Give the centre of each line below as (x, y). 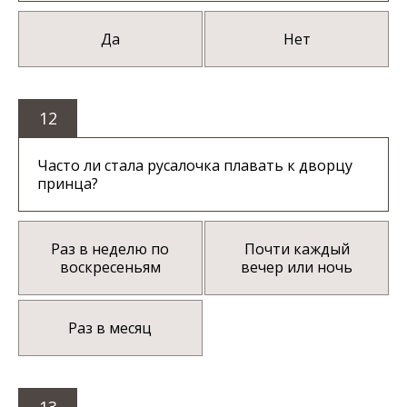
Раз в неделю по (110, 249)
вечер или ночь (297, 268)
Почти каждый (297, 249)
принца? (68, 184)
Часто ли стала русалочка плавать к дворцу (195, 166)
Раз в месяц (110, 328)
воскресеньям (110, 268)
